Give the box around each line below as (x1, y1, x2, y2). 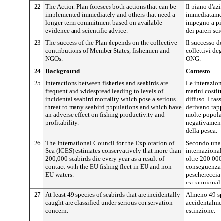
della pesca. (186, 127, 217, 134)
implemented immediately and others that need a (45, 11, 175, 18)
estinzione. (186, 207, 215, 214)
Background (45, 67, 80, 74)
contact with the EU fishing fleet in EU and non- (45, 163, 174, 170)
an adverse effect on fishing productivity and (45, 111, 165, 118)
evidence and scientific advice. (45, 27, 128, 34)
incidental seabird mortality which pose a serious (45, 95, 176, 103)
